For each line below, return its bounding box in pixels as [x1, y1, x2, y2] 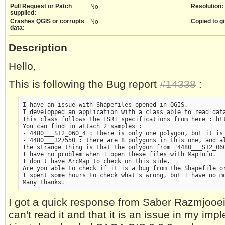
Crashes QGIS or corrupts [10, 18, 84, 25]
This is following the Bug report [9, 78, 160, 91]
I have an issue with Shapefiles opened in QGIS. [22, 101, 188, 108]
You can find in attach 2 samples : [22, 122, 142, 130]
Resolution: [191, 3, 223, 10]
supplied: [10, 9, 36, 16]
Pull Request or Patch [10, 3, 72, 10]
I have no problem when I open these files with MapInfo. [22, 150, 216, 158]
